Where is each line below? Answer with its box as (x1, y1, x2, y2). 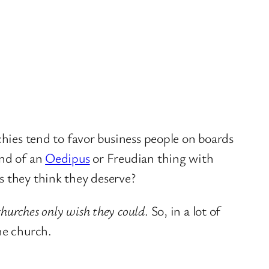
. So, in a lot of (144, 201, 221, 219)
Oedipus (45, 148, 90, 166)
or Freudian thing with (89, 148, 214, 166)
